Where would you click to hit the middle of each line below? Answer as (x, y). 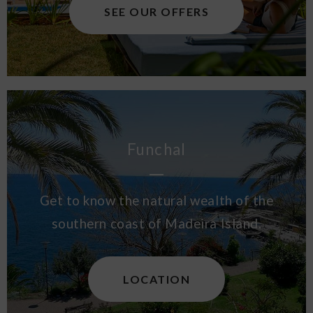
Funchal (156, 149)
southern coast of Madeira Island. (156, 224)
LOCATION (156, 279)
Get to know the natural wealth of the (156, 201)
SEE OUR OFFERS (156, 12)
